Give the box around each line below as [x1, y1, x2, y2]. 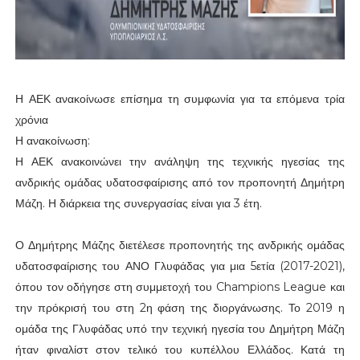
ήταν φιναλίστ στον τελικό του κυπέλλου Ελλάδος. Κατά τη [14, 342, 346, 357]
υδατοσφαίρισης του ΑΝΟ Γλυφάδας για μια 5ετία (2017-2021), [14, 258, 346, 273]
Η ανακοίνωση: [14, 133, 90, 148]
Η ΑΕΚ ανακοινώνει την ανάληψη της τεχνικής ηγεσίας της [14, 153, 346, 169]
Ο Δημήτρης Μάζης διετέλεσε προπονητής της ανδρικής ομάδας [14, 237, 346, 252]
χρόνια [14, 112, 48, 127]
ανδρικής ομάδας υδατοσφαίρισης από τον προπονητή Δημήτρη [14, 174, 346, 190]
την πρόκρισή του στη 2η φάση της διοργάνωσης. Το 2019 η [14, 300, 346, 315]
